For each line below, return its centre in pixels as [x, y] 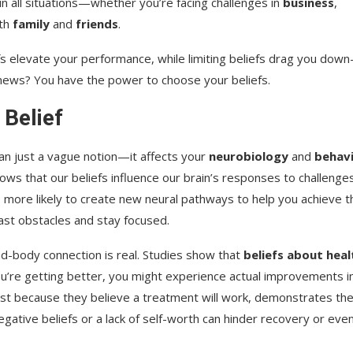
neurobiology [249, 156]
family [31, 23]
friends [97, 23]
